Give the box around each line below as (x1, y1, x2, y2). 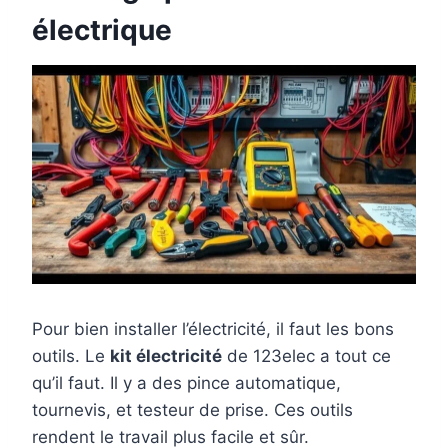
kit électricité (110, 346, 222, 367)
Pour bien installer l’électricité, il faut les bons (32, 319, 394, 340)
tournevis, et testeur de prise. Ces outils (32, 400, 353, 421)
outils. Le (32, 346, 110, 367)
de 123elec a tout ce (222, 346, 391, 367)
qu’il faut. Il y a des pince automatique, (32, 373, 341, 394)
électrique (32, 12, 172, 47)
